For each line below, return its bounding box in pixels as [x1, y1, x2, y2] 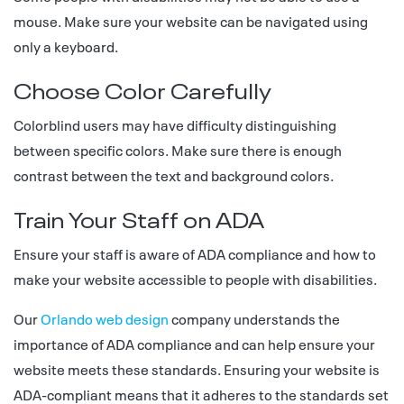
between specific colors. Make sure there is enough [14, 140, 342, 160]
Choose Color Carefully [14, 72, 271, 105]
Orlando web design [41, 308, 169, 328]
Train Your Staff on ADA [14, 201, 264, 234]
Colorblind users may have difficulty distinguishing [14, 115, 336, 134]
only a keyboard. [14, 36, 118, 56]
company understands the [169, 308, 340, 328]
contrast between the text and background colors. [14, 165, 334, 185]
